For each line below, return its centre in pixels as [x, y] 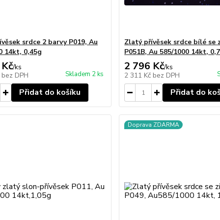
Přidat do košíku [50, 92]
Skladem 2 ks [85, 74]
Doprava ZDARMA [154, 125]
